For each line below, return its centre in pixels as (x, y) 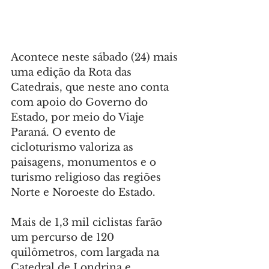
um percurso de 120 (64, 238)
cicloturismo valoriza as (74, 148)
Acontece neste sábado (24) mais (96, 58)
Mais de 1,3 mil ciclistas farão (88, 223)
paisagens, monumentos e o (85, 163)
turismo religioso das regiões (87, 178)
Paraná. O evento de (65, 133)
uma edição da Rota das (73, 73)
